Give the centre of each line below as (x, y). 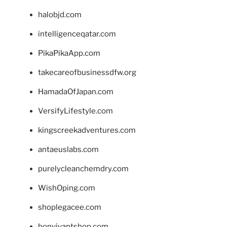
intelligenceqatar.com (77, 34)
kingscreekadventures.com (87, 130)
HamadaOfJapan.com (76, 92)
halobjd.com (60, 15)
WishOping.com (67, 188)
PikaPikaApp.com (69, 53)
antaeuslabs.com (68, 150)
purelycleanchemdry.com (83, 169)
